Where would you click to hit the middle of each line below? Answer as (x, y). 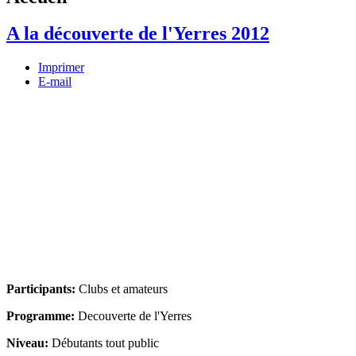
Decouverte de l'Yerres (135, 316)
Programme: (42, 316)
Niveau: (27, 343)
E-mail (55, 82)
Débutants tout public (104, 343)
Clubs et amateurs (123, 289)
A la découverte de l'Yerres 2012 (138, 34)
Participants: (43, 289)
